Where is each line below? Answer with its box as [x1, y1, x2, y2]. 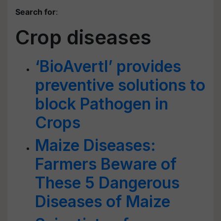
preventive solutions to [35, 75, 205, 95]
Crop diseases [15, 25, 151, 49]
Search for [15, 7, 56, 17]
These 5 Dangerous [35, 173, 180, 192]
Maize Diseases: [35, 136, 156, 155]
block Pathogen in [35, 94, 168, 113]
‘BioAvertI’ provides [35, 57, 181, 76]
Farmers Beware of [35, 154, 177, 174]
